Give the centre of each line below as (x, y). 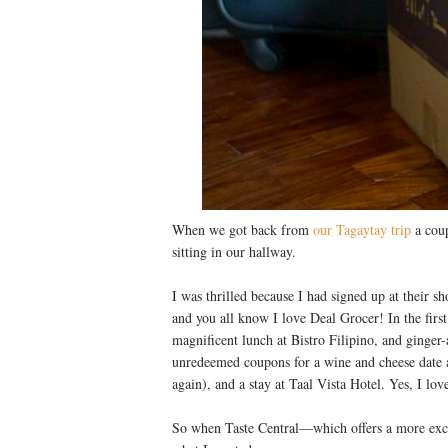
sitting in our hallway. (234, 251)
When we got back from (242, 229)
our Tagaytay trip (362, 229)
